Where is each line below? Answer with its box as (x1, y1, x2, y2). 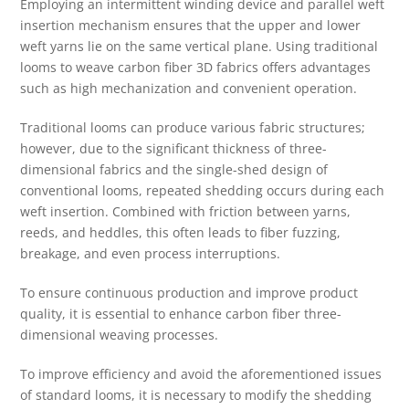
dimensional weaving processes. (20, 326, 219, 344)
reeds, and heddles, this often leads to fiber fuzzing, (20, 224, 341, 242)
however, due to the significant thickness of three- (20, 140, 328, 158)
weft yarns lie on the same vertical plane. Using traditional (20, 37, 379, 56)
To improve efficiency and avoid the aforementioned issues (20, 365, 383, 383)
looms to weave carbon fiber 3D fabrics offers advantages (20, 58, 372, 77)
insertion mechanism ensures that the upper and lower (20, 16, 362, 35)
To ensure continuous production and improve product (20, 284, 359, 302)
